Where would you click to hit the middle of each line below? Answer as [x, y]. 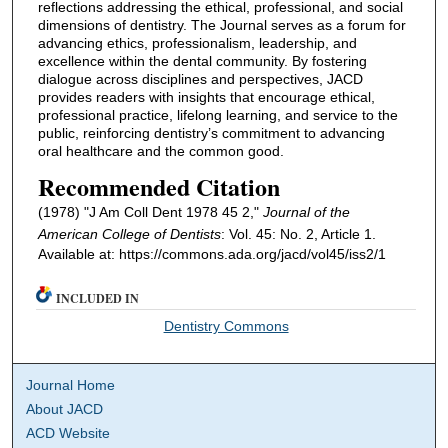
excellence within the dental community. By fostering [202, 60]
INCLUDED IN [98, 299]
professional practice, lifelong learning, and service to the [217, 114]
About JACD [65, 409]
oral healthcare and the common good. [160, 150]
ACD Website [68, 433]
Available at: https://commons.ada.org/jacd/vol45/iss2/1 [211, 254]
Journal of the [306, 212]
